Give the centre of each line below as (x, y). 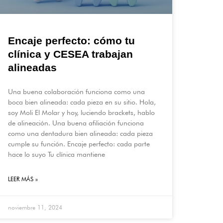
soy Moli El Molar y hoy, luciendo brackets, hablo (81, 112)
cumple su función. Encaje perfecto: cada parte (79, 144)
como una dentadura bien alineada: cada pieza (80, 133)
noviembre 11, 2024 (35, 207)
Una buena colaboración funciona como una (76, 91)
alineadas (32, 67)
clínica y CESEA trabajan (70, 54)
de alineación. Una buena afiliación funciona (76, 123)
